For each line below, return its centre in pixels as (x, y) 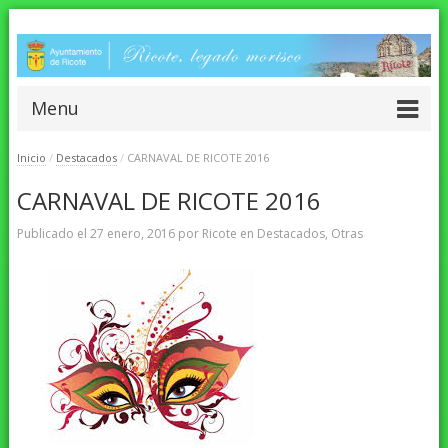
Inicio (31, 158)
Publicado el (53, 233)
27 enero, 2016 (132, 233)
